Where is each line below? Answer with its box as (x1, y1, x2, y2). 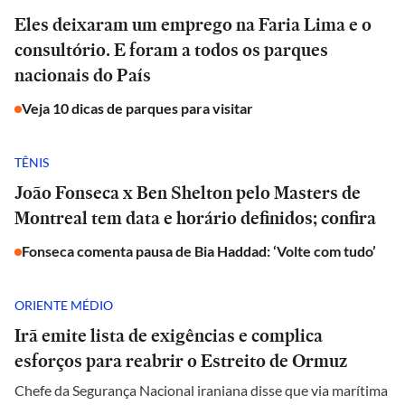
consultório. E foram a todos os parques (14, 37, 328, 62)
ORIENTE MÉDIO (14, 297, 113, 313)
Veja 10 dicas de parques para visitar (22, 99, 253, 117)
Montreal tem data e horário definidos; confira (14, 205, 376, 231)
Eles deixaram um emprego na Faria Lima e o (14, 12, 372, 37)
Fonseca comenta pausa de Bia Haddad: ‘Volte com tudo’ (22, 242, 376, 259)
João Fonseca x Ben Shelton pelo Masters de (14, 180, 361, 205)
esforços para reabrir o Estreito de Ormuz (14, 348, 347, 373)
